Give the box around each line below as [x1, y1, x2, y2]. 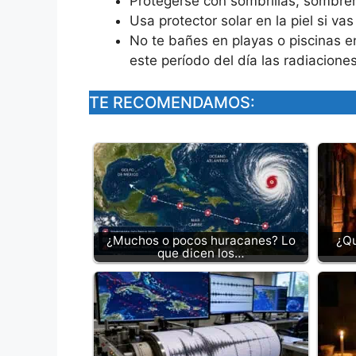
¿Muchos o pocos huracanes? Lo [106, 233, 296, 249]
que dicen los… [157, 246, 245, 261]
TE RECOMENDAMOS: [89, 93, 255, 113]
